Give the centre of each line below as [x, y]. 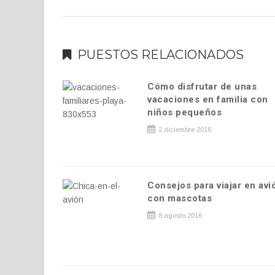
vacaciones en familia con [208, 99]
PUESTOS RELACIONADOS [161, 54]
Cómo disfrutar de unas [202, 86]
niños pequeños [185, 112]
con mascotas [180, 198]
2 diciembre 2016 [184, 129]
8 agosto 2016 [180, 215]
